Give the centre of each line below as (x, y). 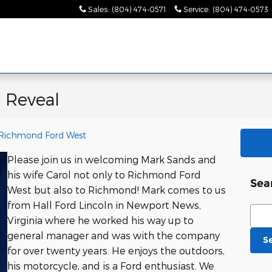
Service (196, 9)
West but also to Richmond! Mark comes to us (117, 190)
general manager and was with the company (114, 235)
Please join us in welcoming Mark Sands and (112, 159)
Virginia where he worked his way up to (100, 220)
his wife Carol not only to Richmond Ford (104, 175)
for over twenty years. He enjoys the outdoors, (116, 250)
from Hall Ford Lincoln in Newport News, (104, 205)
